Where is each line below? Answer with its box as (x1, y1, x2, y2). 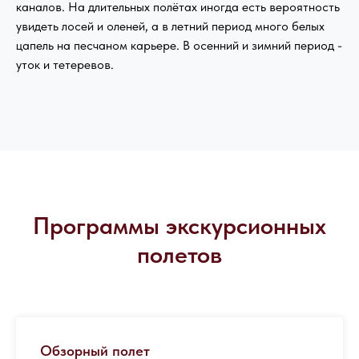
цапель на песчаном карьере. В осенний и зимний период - (16, 38, 342, 54)
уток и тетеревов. (16, 57, 114, 73)
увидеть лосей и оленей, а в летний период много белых (16, 18, 325, 34)
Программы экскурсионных (33, 211, 326, 240)
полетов (137, 240, 222, 269)
